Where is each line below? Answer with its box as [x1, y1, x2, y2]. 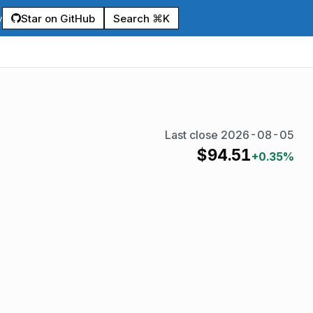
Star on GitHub [21, 11, 95, 25]
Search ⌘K [113, 11, 170, 25]
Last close [165, 128, 221, 142]
